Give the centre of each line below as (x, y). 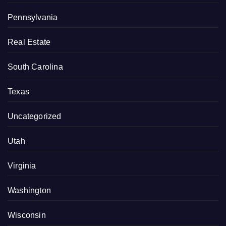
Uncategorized (35, 116)
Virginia (22, 165)
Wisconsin (27, 215)
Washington (29, 190)
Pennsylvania (33, 17)
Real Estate (29, 42)
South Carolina (35, 67)
